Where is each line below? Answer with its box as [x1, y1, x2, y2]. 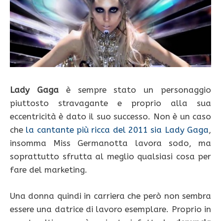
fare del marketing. [10, 165, 87, 175]
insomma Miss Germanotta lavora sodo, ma [10, 138, 211, 148]
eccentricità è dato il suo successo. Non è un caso [10, 111, 211, 122]
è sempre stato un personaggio [58, 85, 212, 95]
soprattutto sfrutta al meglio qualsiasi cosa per [10, 151, 211, 162]
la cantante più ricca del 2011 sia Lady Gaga [26, 125, 209, 135]
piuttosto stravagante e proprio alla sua [10, 98, 211, 109]
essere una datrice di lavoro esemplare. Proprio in [10, 204, 211, 214]
